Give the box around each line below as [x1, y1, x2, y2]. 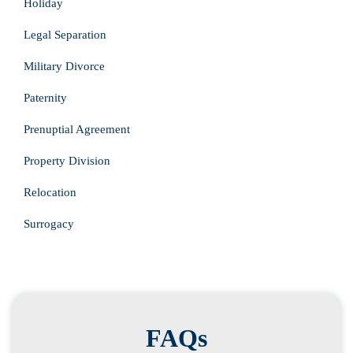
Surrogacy [24, 217, 74, 230]
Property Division [24, 154, 110, 167]
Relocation [24, 186, 76, 199]
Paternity [24, 91, 67, 104]
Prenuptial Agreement [24, 123, 130, 136]
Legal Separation [24, 28, 106, 41]
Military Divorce [24, 60, 105, 72]
